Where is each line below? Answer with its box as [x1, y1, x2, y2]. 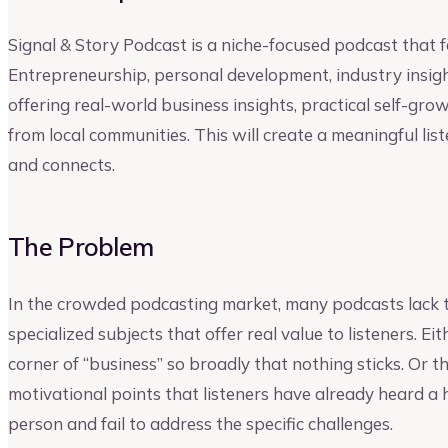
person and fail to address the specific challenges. [8, 412, 393, 434]
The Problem [8, 231, 154, 263]
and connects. [8, 154, 115, 176]
